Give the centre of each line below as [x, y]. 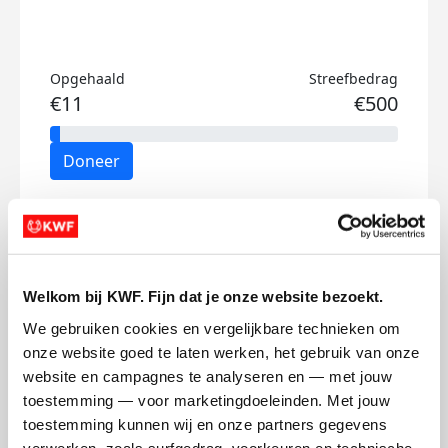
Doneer [91, 161]
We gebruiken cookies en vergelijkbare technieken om [212, 328]
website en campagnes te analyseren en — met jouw [207, 376]
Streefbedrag [353, 78]
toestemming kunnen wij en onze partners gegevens [205, 424]
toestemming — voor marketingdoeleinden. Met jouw [206, 400]
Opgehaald [87, 78]
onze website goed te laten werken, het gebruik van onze [221, 352]
